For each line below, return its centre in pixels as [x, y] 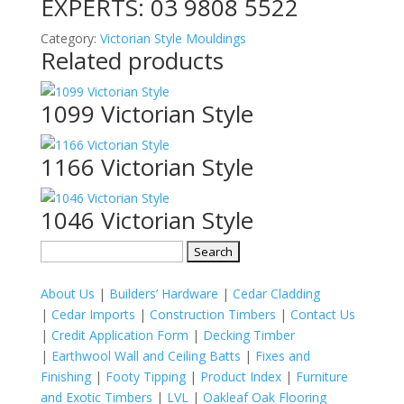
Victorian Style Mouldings [173, 38]
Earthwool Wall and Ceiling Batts [146, 356]
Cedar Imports [93, 314]
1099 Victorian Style [147, 114]
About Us [67, 294]
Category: [70, 38]
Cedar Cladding [276, 294]
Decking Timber [248, 335]
